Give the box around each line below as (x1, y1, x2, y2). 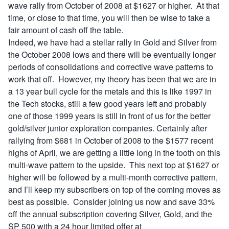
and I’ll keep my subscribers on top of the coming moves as (8, 184, 221, 195)
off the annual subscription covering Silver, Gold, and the (8, 208, 212, 220)
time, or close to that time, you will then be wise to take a (8, 12, 210, 24)
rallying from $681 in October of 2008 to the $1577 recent (8, 134, 213, 146)
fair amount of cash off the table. (8, 24, 123, 36)
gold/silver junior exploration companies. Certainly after (8, 122, 207, 134)
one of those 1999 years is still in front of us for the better (8, 110, 211, 122)
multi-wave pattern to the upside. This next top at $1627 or (8, 159, 219, 171)
